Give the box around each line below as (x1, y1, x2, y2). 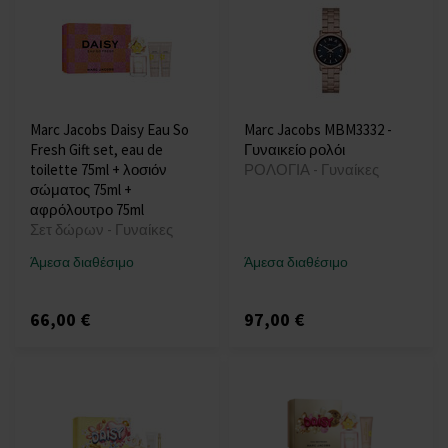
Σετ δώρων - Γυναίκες (30, 220, 173, 240)
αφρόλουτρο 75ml (30, 200, 144, 220)
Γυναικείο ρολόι (244, 140, 345, 160)
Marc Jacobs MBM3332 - (244, 120, 392, 140)
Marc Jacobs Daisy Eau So (30, 120, 189, 140)
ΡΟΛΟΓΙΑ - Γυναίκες (244, 160, 379, 180)
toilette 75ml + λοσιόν (30, 160, 167, 180)
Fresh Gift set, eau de (30, 140, 163, 160)
